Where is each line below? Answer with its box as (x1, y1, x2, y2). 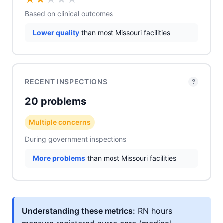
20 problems (25, 95, 86, 107)
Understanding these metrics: (22, 206, 135, 216)
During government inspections (25, 135, 126, 143)
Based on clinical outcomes (25, 9, 113, 18)
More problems (33, 154, 85, 162)
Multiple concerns (29, 118, 91, 126)
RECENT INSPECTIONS (25, 77, 108, 86)
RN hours (135, 206, 172, 216)
